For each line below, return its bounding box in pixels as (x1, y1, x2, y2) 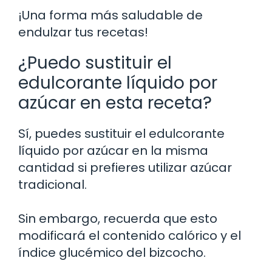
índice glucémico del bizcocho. (18, 243, 206, 261)
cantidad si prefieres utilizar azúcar (18, 158, 232, 176)
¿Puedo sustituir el (18, 50, 172, 75)
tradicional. (18, 175, 87, 193)
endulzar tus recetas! (18, 23, 148, 41)
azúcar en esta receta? (18, 90, 212, 115)
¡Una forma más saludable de (18, 6, 203, 24)
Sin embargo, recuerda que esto (18, 209, 217, 227)
